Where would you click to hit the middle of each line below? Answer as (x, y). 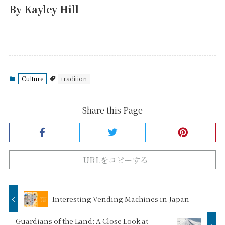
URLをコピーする (116, 160)
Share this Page (113, 110)
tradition (74, 79)
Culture (32, 79)
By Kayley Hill (44, 9)
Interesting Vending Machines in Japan (121, 199)
